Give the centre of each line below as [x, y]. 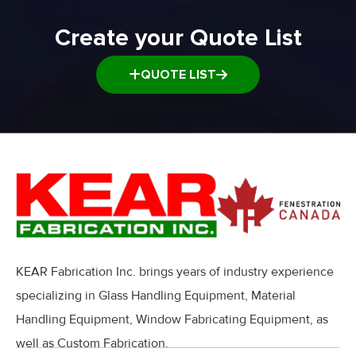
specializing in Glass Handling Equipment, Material [156, 295]
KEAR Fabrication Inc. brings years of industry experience [175, 271]
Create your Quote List [178, 38]
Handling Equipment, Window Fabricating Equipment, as [172, 319]
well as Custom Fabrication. [92, 343]
